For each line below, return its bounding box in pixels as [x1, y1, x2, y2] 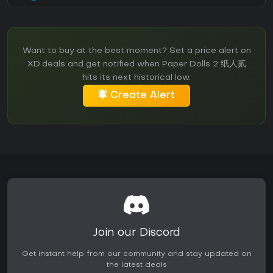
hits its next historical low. [82, 74, 191, 82]
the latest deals [106, 261, 167, 269]
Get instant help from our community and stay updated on [21, 250, 252, 258]
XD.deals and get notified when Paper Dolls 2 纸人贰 [27, 60, 246, 69]
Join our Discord [93, 228, 180, 239]
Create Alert [110, 91, 175, 101]
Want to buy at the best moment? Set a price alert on [22, 47, 251, 55]
